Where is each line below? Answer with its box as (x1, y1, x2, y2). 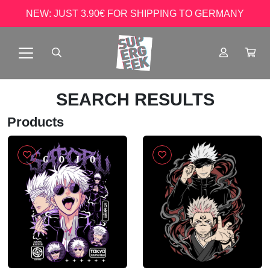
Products (7, 115, 64, 130)
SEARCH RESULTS (55, 90, 215, 109)
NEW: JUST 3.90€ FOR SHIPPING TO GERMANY (26, 8, 244, 19)
